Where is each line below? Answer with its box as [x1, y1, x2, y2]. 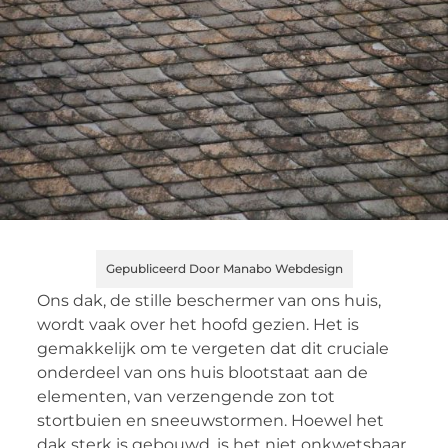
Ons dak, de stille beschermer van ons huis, [36, 291, 381, 311]
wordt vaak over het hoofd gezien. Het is [36, 315, 359, 335]
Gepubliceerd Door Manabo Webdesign [105, 261, 343, 277]
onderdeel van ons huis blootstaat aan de [36, 363, 368, 383]
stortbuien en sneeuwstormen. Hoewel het [36, 411, 384, 431]
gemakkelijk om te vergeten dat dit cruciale [36, 339, 389, 359]
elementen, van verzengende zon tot [36, 387, 335, 407]
